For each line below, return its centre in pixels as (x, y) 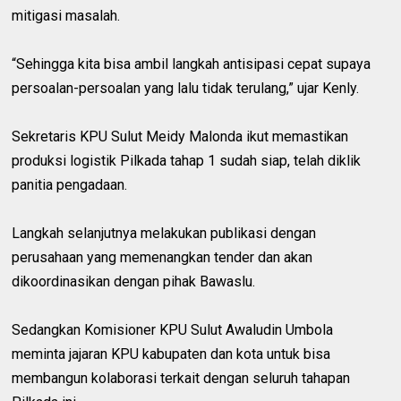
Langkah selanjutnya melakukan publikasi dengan (164, 233)
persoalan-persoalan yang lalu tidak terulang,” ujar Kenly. (186, 88)
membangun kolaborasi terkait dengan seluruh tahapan (181, 378)
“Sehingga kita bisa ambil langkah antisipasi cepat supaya (192, 64)
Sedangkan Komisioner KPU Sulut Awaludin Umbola (173, 329)
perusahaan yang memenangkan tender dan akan (162, 257)
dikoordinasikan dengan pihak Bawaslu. (134, 281)
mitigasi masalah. (66, 15)
